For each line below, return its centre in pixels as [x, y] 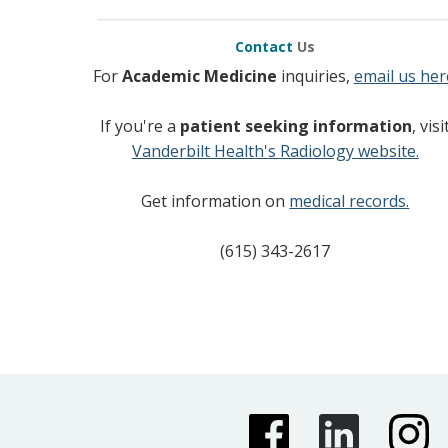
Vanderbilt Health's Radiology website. [275, 151]
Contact [266, 46]
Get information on [215, 201]
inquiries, [315, 76]
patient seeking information [296, 126]
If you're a [140, 126]
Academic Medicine [199, 76]
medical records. [349, 201]
